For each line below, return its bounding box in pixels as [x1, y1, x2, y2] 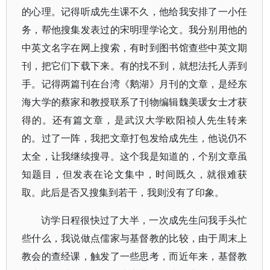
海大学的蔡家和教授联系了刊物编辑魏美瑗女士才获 [22, 95, 248, 108]
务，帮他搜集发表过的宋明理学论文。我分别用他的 [22, 23, 248, 36]
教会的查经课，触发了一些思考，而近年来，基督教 [22, 250, 248, 263]
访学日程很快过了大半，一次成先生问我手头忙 [41, 213, 248, 227]
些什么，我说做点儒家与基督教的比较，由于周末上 [22, 231, 248, 245]
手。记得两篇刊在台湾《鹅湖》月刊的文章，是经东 [22, 77, 248, 90]
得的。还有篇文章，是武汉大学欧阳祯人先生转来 [22, 113, 248, 127]
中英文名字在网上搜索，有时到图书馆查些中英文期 [22, 41, 248, 54]
